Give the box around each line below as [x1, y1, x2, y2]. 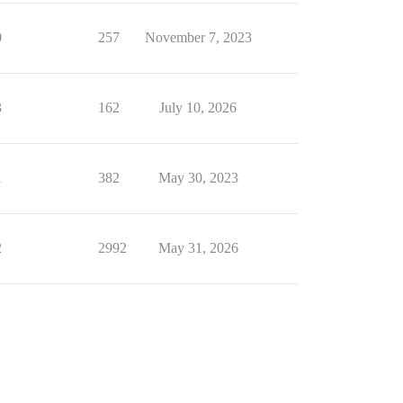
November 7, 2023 [144, 30, 252, 46]
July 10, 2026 [159, 100, 237, 116]
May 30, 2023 [157, 170, 238, 186]
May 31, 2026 [157, 240, 238, 256]
